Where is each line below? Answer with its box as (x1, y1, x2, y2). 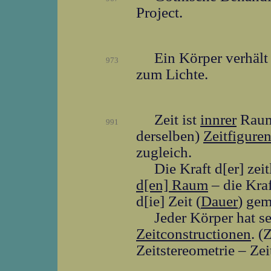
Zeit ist (154, 111, 200, 128)
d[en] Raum (136, 176, 208, 193)
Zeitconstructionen (136, 225, 251, 242)
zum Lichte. (136, 65, 208, 82)
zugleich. (136, 143, 192, 160)
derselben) (136, 127, 203, 144)
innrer (200, 111, 237, 128)
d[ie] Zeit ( (136, 192, 201, 209)
